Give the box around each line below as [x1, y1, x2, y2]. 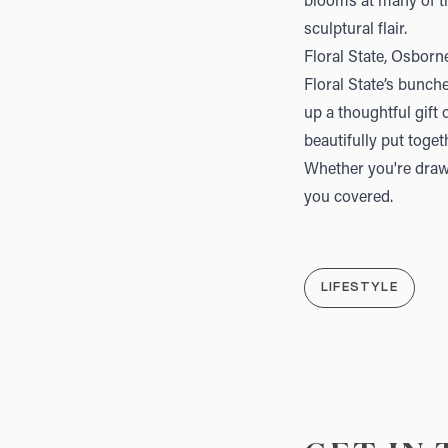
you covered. [304, 190, 393, 207]
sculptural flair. [304, 22, 407, 39]
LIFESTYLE [321, 282, 398, 295]
